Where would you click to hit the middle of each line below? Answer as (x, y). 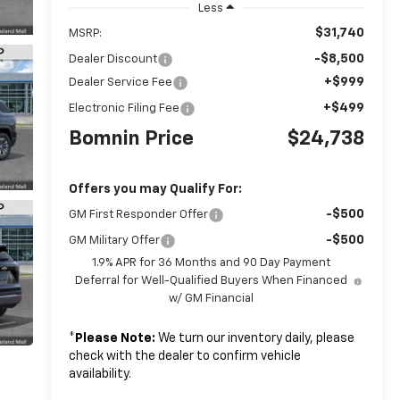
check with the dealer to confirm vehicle (184, 356)
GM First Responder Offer (138, 214)
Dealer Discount (112, 59)
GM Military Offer (114, 240)
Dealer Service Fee (120, 82)
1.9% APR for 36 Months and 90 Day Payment (212, 262)
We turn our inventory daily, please (254, 338)
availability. (100, 374)
